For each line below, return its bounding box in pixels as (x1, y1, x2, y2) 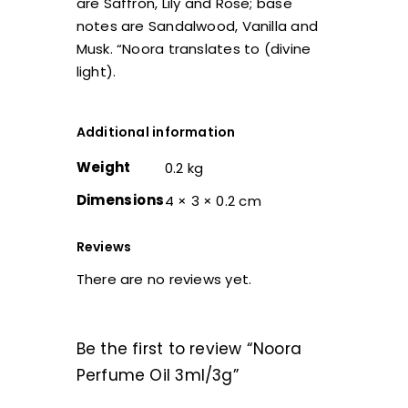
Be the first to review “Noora (76, 337, 302, 360)
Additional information (76, 122, 236, 141)
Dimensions (76, 189, 165, 209)
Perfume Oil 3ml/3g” (76, 363, 240, 386)
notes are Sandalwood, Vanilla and (76, 15, 319, 36)
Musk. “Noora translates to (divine (76, 38, 311, 58)
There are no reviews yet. (76, 269, 252, 289)
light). (76, 61, 117, 81)
